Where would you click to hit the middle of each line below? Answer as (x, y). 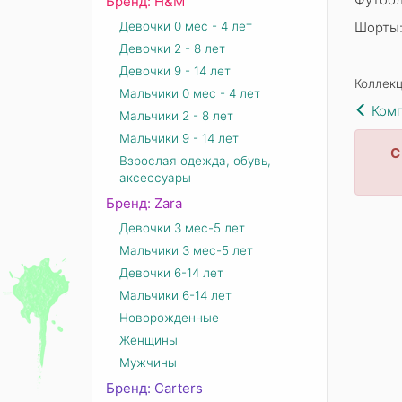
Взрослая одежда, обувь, (195, 161)
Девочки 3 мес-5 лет (182, 228)
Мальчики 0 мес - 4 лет (190, 93)
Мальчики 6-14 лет (175, 295)
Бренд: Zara (144, 203)
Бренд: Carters (154, 388)
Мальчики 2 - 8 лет (176, 116)
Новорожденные (169, 318)
